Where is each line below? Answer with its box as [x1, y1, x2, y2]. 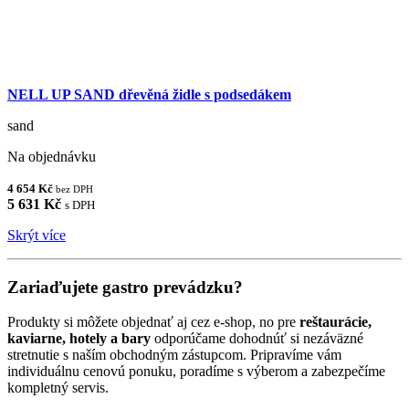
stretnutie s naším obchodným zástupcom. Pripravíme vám [7, 347, 341, 363]
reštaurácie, [299, 314, 372, 330]
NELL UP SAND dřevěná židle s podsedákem [7, 86, 291, 102]
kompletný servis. [7, 380, 109, 396]
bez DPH [56, 183, 93, 194]
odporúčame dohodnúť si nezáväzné [151, 330, 363, 347]
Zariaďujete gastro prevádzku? [7, 277, 243, 297]
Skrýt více [7, 226, 66, 243]
